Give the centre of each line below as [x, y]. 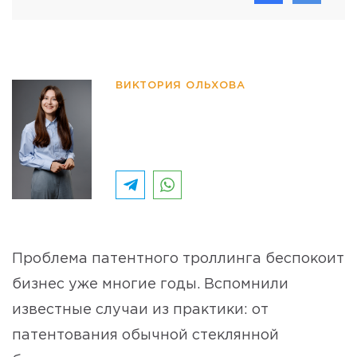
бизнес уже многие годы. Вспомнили [150, 285]
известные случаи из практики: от [140, 310]
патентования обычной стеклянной [145, 336]
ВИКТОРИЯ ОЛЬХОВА [180, 86]
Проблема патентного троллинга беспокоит [178, 259]
